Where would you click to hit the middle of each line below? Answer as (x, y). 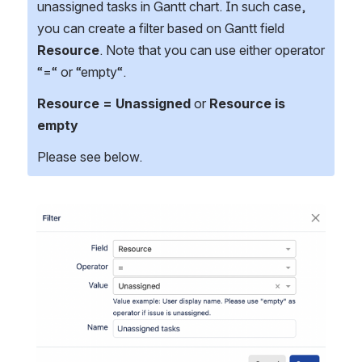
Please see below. (90, 157)
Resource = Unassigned (114, 103)
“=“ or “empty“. (82, 72)
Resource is (247, 103)
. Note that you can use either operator (212, 50)
